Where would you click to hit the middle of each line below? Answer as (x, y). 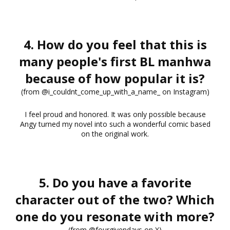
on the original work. (115, 133)
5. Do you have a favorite (115, 182)
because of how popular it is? (115, 78)
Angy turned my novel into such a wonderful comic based (115, 124)
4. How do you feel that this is (115, 44)
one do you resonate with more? (115, 216)
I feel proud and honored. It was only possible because (115, 114)
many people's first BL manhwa (115, 61)
